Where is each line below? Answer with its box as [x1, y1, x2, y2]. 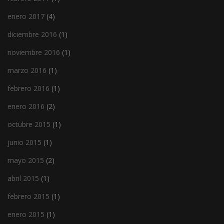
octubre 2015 [7, 119, 50, 129]
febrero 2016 [7, 83, 49, 93]
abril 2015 [7, 173, 39, 183]
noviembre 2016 [7, 47, 60, 57]
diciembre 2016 [7, 29, 57, 39]
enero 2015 [7, 209, 44, 219]
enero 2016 [7, 101, 44, 111]
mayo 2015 [7, 155, 44, 165]
